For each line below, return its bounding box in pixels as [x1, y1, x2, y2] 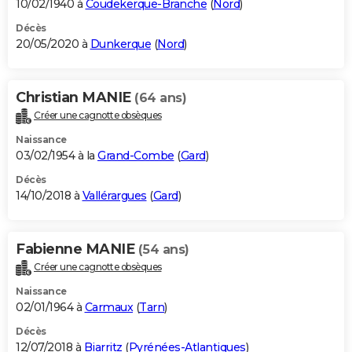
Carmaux [84, 299, 133, 314]
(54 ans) [137, 242, 189, 258]
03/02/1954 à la [16, 148, 97, 163]
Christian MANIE [16, 89, 134, 107]
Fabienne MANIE [16, 240, 138, 258]
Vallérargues [82, 189, 147, 203]
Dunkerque [90, 37, 151, 52]
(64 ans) [134, 90, 186, 106]
